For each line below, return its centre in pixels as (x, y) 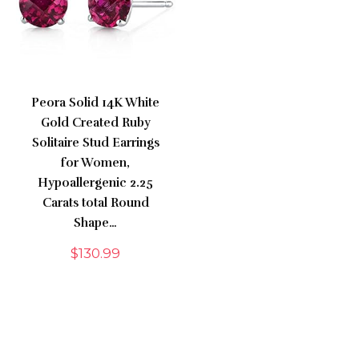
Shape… (96, 223)
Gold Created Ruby (95, 123)
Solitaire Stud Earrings (95, 143)
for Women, (96, 163)
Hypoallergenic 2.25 (96, 183)
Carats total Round (95, 203)
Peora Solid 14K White (96, 103)
